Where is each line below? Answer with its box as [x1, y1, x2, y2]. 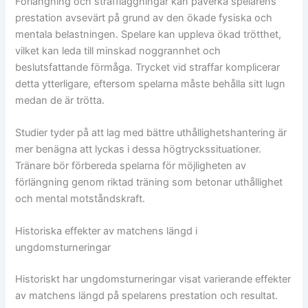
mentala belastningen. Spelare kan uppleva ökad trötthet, [15, 27, 282, 41]
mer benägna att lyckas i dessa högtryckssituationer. [15, 142, 262, 155]
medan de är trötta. [15, 93, 105, 107]
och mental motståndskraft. [15, 192, 146, 205]
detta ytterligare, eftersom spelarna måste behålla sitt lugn [15, 77, 286, 90]
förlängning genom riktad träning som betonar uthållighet [15, 175, 283, 188]
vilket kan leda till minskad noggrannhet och [15, 44, 221, 57]
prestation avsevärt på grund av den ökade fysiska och [15, 11, 273, 24]
